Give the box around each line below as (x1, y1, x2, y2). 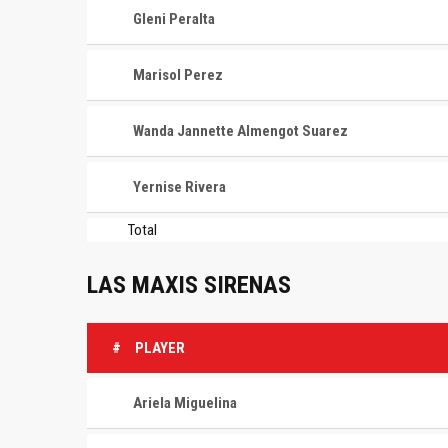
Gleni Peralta (133, 10, 215, 28)
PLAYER (135, 338, 185, 357)
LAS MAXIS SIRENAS (87, 270, 291, 299)
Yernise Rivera (133, 178, 226, 196)
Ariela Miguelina (133, 393, 237, 412)
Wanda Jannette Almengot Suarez (133, 122, 348, 140)
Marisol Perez (133, 66, 223, 84)
